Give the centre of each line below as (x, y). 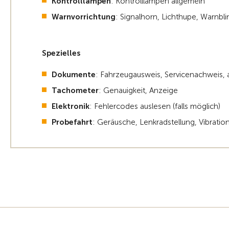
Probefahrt (72, 122)
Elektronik (71, 107)
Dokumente (74, 75)
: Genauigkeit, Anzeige (138, 91)
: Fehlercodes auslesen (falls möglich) (155, 107)
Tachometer (75, 91)
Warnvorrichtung (84, 17)
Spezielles (61, 53)
